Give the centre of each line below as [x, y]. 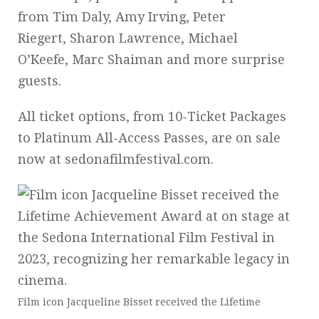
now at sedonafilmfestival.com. [116, 159]
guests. [40, 80]
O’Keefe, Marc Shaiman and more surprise [151, 59]
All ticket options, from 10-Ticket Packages [152, 116]
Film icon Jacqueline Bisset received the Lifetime [139, 302]
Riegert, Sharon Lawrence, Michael [128, 38]
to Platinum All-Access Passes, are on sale [149, 137]
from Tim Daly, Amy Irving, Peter [122, 16]
